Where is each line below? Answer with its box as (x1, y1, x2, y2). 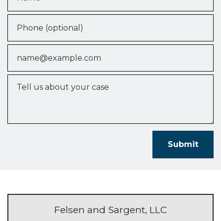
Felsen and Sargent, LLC (54, 204, 167, 216)
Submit (168, 140, 198, 149)
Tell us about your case (7, 75, 99, 84)
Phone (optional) (7, 15, 74, 24)
